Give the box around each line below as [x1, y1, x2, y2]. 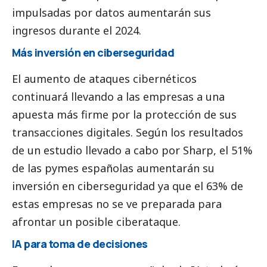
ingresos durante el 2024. [12, 23, 141, 38]
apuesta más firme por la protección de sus [12, 107, 237, 122]
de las [12, 160, 45, 175]
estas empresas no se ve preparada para [12, 196, 222, 211]
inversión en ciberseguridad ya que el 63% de [12, 178, 243, 193]
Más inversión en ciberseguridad [12, 45, 175, 60]
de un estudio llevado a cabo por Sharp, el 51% [12, 142, 253, 157]
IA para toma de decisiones [12, 236, 148, 251]
